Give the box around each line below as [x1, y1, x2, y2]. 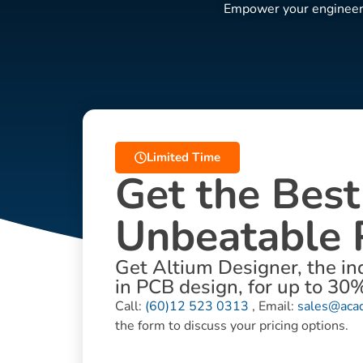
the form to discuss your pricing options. [115, 316, 348, 335]
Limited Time [147, 148, 220, 165]
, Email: [249, 297, 297, 315]
